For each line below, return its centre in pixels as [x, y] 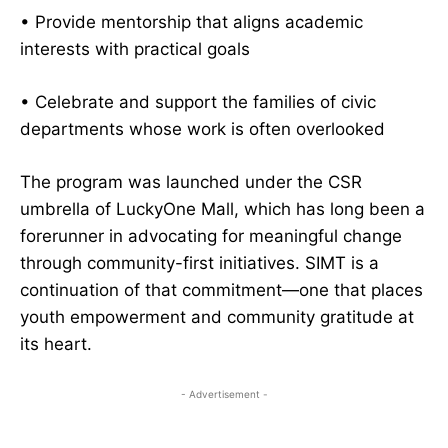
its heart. [56, 344]
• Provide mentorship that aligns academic [191, 22]
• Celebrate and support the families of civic [198, 102]
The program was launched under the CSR [191, 182]
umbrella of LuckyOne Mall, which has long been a [222, 209]
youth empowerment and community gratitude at [217, 317]
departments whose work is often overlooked [202, 129]
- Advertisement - [224, 394]
